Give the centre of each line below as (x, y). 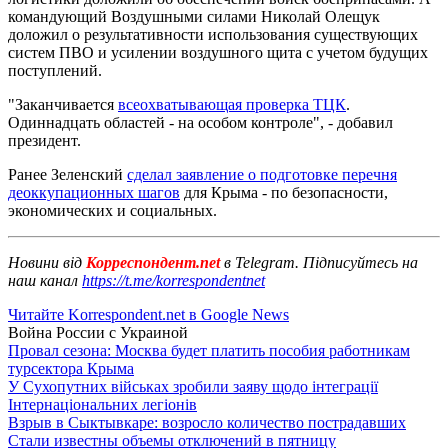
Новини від (45, 262)
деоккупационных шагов (94, 192)
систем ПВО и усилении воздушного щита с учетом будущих (218, 52)
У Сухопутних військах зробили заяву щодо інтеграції (193, 386)
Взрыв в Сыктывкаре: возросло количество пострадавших (207, 422)
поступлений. (55, 70)
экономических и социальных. (112, 210)
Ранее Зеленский (67, 174)
